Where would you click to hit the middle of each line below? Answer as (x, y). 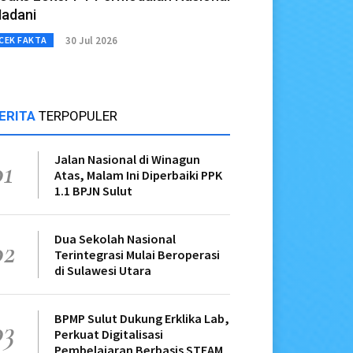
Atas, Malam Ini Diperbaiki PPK (138, 175)
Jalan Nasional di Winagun (127, 160)
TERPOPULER (78, 116)
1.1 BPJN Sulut (93, 191)
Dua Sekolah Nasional (115, 239)
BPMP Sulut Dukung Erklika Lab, (142, 319)
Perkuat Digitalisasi (109, 334)
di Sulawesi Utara (103, 271)
